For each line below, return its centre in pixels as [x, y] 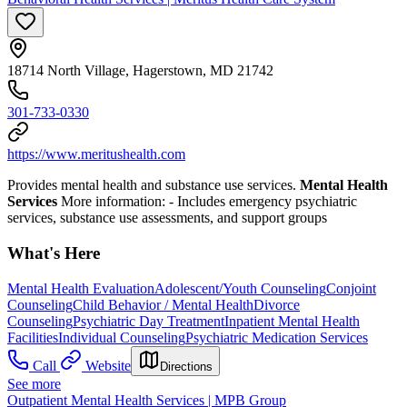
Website [108, 365]
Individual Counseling [122, 337]
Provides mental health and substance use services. [154, 185]
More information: [113, 202]
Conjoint [351, 288]
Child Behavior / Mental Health [163, 304]
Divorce [277, 304]
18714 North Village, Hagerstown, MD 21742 [140, 71]
